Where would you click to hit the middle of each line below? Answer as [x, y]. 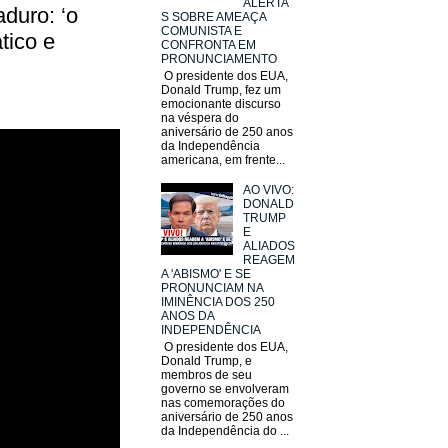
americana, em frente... [223, 159]
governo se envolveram [225, 388]
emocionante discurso [221, 103]
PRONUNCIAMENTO [219, 59]
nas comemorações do [223, 402]
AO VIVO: [268, 190]
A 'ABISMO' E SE [206, 274]
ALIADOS [268, 246]
